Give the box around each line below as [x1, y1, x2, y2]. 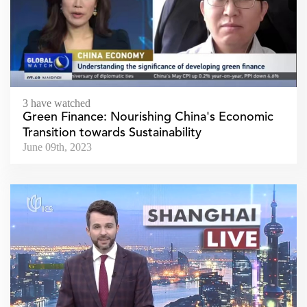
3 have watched [23, 97, 90, 110]
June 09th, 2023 [23, 141, 92, 153]
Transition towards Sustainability [23, 127, 201, 140]
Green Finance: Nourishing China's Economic [23, 111, 273, 124]
